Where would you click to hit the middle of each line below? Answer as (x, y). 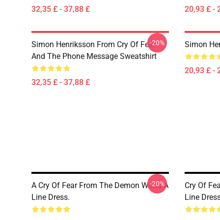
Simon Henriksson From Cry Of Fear (94, 44)
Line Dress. (51, 197)
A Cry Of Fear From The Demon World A (100, 185)
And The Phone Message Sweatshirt (94, 56)
